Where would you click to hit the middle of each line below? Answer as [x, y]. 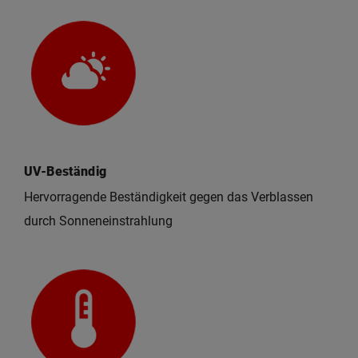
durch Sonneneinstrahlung [98, 221]
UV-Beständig [65, 172]
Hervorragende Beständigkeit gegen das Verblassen [169, 197]
